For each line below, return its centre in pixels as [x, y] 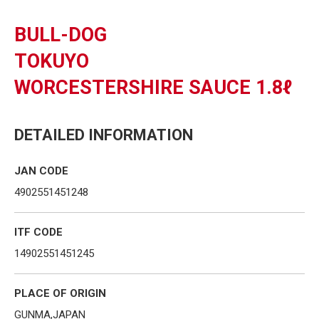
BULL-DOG [61, 35]
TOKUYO [52, 61]
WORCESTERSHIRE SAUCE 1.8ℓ [153, 87]
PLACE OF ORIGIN [60, 293]
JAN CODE [41, 171]
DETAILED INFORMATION [104, 135]
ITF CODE [38, 232]
